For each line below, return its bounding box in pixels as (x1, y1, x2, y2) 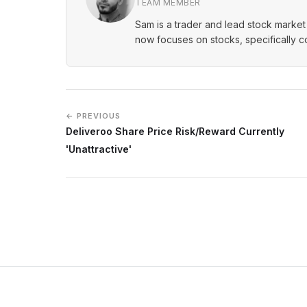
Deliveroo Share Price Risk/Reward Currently (66, 125, 284, 138)
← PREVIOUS (66, 111, 121, 121)
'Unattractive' (66, 143, 132, 156)
